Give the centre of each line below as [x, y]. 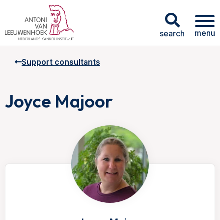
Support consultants [61, 62]
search [172, 33]
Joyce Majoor [59, 101]
